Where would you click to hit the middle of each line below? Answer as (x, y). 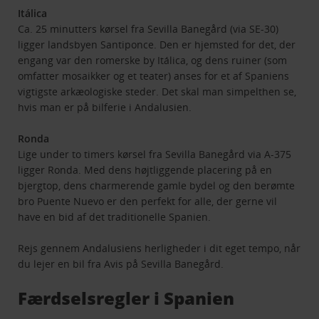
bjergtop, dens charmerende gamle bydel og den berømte (157, 186)
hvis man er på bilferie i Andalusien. (105, 108)
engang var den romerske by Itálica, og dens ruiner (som (153, 61)
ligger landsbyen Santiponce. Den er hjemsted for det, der (157, 45)
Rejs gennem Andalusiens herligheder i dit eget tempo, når (159, 249)
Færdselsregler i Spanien (126, 298)
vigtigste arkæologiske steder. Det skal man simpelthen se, (157, 92)
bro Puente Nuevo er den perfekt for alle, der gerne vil (148, 202)
